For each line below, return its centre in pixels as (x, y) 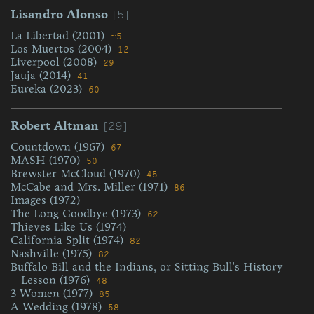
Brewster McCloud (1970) (77, 173)
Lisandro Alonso (59, 14)
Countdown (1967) (59, 147)
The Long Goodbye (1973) (77, 213)
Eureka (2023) (48, 89)
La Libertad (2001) (59, 35)
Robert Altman (55, 125)
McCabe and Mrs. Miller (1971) (91, 187)
